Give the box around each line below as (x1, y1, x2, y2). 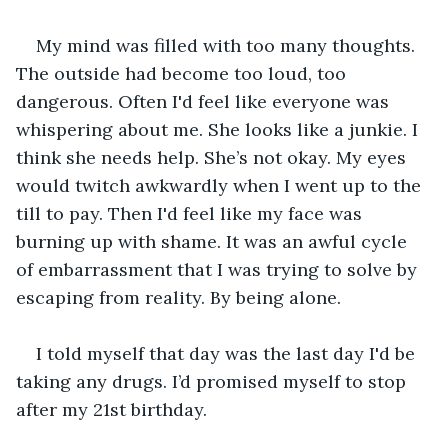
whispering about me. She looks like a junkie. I (16, 117, 423, 141)
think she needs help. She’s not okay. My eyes (16, 145, 411, 169)
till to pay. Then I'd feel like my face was (16, 201, 367, 225)
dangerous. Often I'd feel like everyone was (16, 89, 394, 113)
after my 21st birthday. (16, 397, 207, 421)
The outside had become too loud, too (16, 61, 351, 85)
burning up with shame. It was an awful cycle (16, 229, 412, 253)
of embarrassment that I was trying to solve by (16, 257, 422, 281)
